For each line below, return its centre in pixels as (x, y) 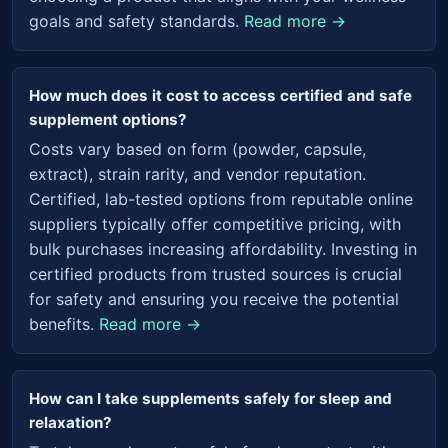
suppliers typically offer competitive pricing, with (215, 224)
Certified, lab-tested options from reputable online (221, 199)
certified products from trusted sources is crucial (215, 274)
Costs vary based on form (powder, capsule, (197, 149)
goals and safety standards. (136, 21)
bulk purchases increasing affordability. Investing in (223, 249)
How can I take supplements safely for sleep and (210, 399)
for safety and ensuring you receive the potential (214, 299)
